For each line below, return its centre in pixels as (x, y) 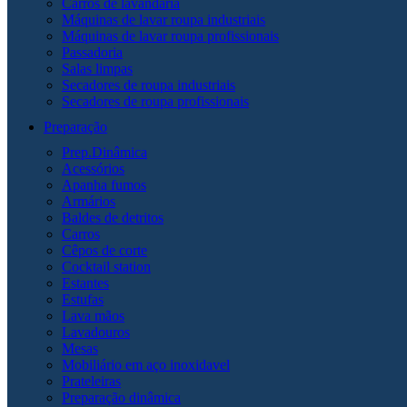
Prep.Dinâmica (104, 152)
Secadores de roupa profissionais (155, 101)
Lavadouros (96, 332)
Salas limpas (97, 68)
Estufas (83, 299)
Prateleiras (91, 381)
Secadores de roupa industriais (149, 84)
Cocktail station (106, 266)
